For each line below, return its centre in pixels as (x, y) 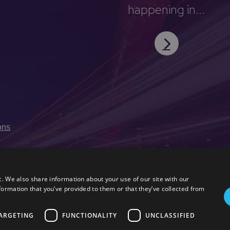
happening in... (166, 10)
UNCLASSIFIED (170, 215)
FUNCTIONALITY (90, 215)
